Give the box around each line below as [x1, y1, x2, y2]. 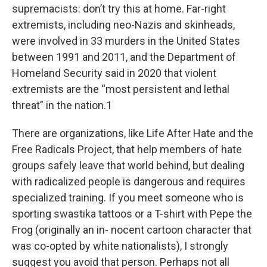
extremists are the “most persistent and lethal [12, 83, 229, 95]
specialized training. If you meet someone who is [12, 191, 244, 204]
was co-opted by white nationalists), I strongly [12, 240, 228, 252]
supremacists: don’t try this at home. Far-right [12, 2, 226, 15]
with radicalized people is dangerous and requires [12, 175, 246, 188]
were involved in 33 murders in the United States [12, 35, 240, 47]
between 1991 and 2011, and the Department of [12, 51, 236, 63]
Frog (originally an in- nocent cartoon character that [12, 223, 252, 236]
